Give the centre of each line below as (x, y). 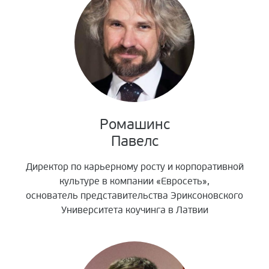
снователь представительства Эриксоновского (137, 196)
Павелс (134, 142)
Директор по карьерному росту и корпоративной (134, 167)
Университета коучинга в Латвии (134, 210)
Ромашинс (134, 125)
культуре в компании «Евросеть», (134, 182)
